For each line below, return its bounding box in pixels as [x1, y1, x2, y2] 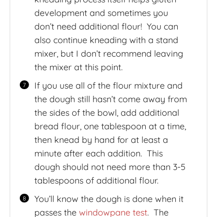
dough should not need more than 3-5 [34, 161, 186, 172]
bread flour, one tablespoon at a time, [34, 120, 186, 132]
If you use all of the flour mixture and [34, 79, 183, 91]
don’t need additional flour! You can [34, 20, 178, 32]
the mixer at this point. [34, 61, 123, 73]
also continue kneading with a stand [34, 34, 178, 46]
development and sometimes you [34, 7, 168, 18]
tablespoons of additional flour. [34, 174, 158, 186]
